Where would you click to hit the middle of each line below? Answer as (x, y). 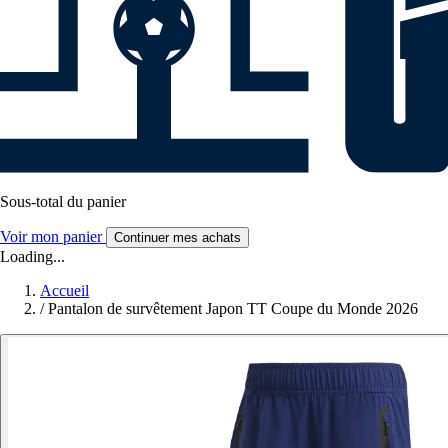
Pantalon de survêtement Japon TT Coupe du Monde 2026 (233, 309)
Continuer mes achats (177, 238)
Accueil (64, 291)
